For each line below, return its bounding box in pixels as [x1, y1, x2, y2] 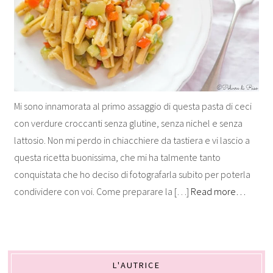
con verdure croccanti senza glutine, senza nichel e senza [14, 116, 243, 129]
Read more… [191, 185, 246, 197]
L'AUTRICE [113, 260, 160, 271]
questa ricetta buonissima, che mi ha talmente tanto [14, 151, 221, 163]
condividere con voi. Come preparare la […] [14, 185, 191, 197]
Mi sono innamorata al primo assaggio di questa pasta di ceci [14, 99, 252, 112]
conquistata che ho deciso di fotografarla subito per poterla [14, 168, 251, 180]
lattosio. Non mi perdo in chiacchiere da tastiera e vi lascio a [14, 133, 250, 146]
